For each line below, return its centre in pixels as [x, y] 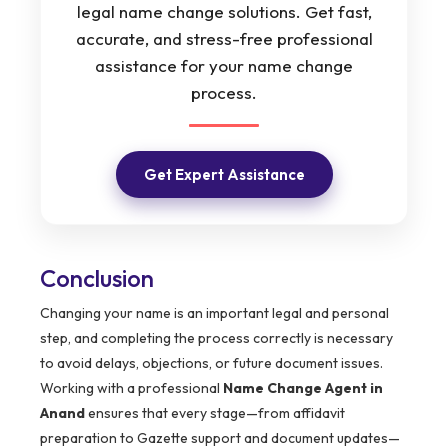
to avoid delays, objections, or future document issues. [211, 363]
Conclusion [97, 278]
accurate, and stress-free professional [224, 39]
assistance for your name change [224, 66]
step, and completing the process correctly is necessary [216, 338]
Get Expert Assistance [224, 175]
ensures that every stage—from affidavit [215, 413]
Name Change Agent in [303, 388]
